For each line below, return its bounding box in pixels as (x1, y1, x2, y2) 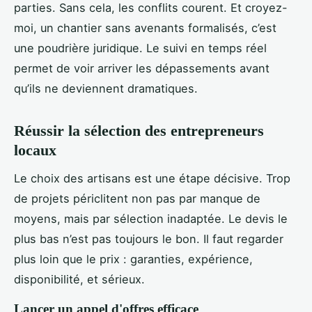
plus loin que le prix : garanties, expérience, (14, 252, 253, 267)
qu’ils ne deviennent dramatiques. (14, 81, 198, 95)
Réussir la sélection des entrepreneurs (14, 121, 264, 139)
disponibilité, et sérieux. (14, 272, 145, 287)
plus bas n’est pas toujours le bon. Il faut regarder (14, 232, 283, 247)
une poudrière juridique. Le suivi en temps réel (14, 40, 267, 55)
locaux (14, 141, 56, 159)
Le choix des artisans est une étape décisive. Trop (14, 171, 290, 186)
